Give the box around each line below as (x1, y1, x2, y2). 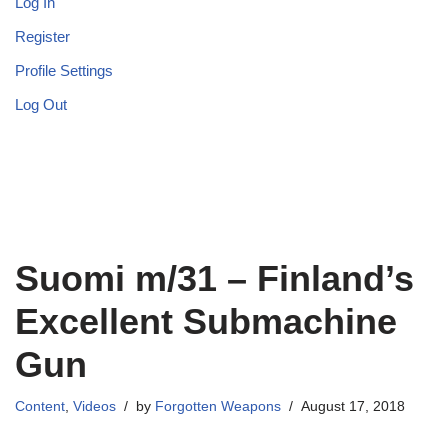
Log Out (15, 96, 67, 114)
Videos (73, 399, 116, 415)
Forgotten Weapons (155, 399, 281, 415)
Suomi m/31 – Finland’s (15, 258, 414, 300)
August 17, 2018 (301, 399, 405, 415)
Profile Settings (15, 62, 113, 80)
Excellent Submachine (15, 301, 397, 343)
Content (15, 399, 65, 415)
